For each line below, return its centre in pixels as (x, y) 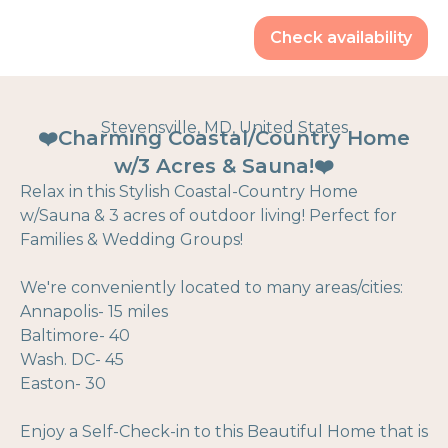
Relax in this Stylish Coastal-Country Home (189, 191)
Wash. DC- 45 (72, 359)
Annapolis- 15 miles (94, 311)
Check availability (341, 37)
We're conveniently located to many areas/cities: (211, 287)
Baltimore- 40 (75, 335)
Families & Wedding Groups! (131, 239)
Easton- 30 (63, 383)
